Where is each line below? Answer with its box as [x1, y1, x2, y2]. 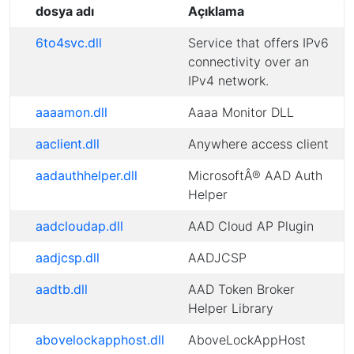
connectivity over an [188, 54, 309, 70]
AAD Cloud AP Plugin [188, 218, 314, 234]
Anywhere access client [188, 136, 329, 152]
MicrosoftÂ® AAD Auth [188, 168, 322, 183]
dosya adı [36, 3, 94, 19]
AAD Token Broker [188, 281, 295, 297]
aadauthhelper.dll [36, 168, 137, 183]
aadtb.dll [36, 281, 88, 297]
